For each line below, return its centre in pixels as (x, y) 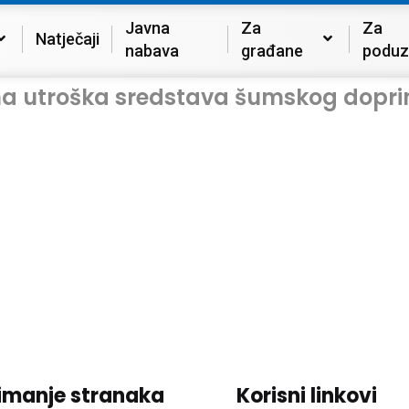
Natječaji (68, 39)
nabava (152, 50)
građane (272, 50)
